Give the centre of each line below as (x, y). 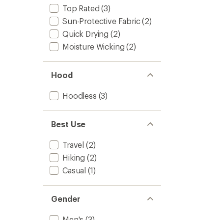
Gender (66, 199)
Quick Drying (86, 34)
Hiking (74, 157)
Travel (73, 145)
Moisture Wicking (94, 46)
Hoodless (80, 96)
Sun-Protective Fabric (101, 21)
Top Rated (81, 8)
